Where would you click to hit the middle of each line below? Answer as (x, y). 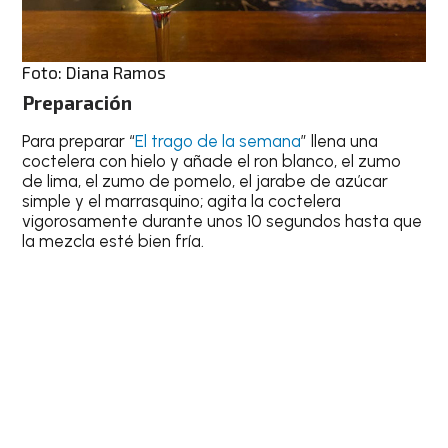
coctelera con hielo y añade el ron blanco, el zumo (212, 160)
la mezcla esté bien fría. (113, 240)
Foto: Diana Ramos (94, 72)
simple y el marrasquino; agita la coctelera (182, 200)
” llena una (340, 140)
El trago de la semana (218, 140)
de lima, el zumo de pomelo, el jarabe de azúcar (205, 180)
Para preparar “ (79, 140)
